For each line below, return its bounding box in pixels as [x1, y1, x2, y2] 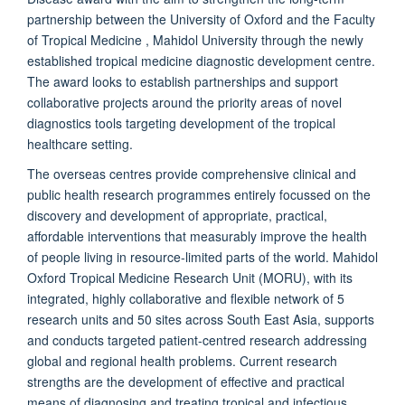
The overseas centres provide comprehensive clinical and [27, 165, 356, 184]
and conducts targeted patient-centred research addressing [27, 331, 367, 350]
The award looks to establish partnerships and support [27, 72, 338, 91]
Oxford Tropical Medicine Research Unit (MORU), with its [27, 268, 353, 287]
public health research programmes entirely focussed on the [27, 185, 371, 204]
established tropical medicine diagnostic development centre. [27, 52, 375, 71]
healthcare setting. [27, 135, 133, 154]
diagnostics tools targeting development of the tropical [27, 114, 335, 133]
